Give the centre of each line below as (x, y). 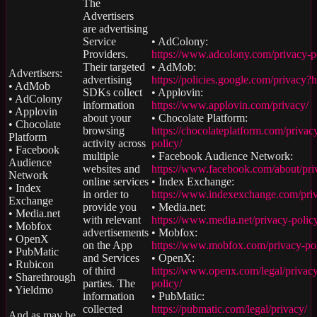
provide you (110, 207)
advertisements (116, 232)
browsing (104, 130)
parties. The (109, 283)
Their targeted (114, 67)
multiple (101, 156)
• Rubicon (31, 264)
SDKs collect (113, 92)
